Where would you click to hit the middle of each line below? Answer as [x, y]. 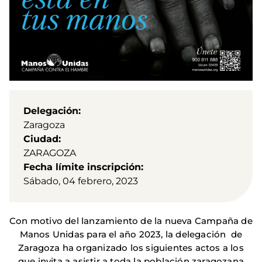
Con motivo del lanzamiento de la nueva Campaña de [131, 221]
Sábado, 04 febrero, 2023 [81, 181]
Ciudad [41, 139]
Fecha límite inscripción [82, 167]
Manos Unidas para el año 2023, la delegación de [131, 235]
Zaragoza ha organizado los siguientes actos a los [131, 248]
